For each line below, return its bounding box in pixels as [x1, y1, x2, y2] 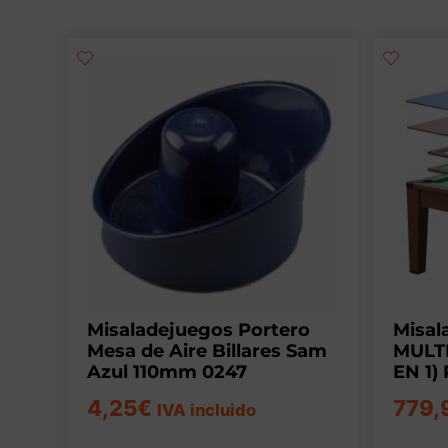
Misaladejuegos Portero [87, 318, 310, 341]
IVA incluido [157, 399, 256, 420]
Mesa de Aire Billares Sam [87, 339, 327, 362]
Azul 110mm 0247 [87, 360, 247, 383]
